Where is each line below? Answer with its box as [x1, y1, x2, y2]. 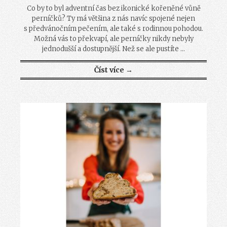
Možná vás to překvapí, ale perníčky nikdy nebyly [33, 34, 194, 44]
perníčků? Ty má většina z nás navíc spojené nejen [32, 14, 195, 23]
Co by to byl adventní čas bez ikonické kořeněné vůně [26, 4, 201, 13]
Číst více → [94, 65, 133, 75]
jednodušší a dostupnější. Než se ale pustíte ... [42, 45, 185, 54]
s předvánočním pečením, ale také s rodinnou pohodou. [24, 24, 203, 33]
